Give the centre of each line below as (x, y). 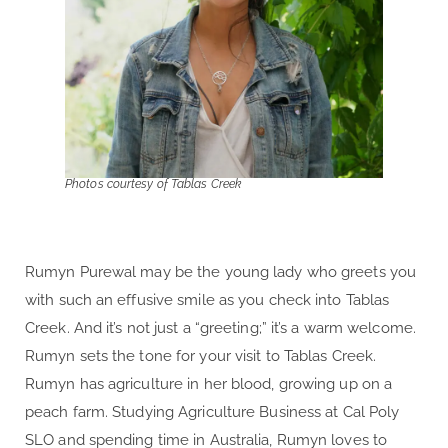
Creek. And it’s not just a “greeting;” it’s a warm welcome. (220, 328)
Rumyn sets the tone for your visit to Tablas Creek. (201, 356)
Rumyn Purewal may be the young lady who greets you (221, 272)
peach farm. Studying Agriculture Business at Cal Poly (212, 412)
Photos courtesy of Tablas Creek (153, 184)
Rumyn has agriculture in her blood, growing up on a (209, 384)
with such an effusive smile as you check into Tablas (207, 300)
